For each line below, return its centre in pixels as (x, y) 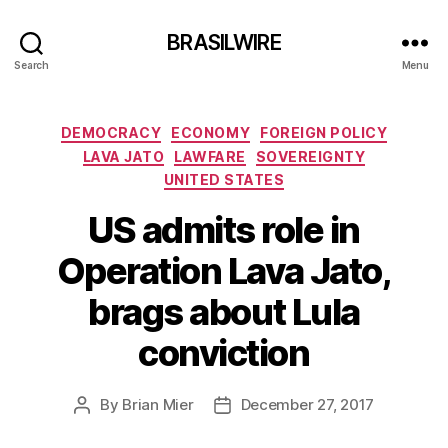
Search (31, 64)
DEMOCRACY (111, 132)
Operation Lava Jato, (224, 270)
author (104, 427)
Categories (267, 128)
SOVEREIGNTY (310, 156)
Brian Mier (158, 404)
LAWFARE (210, 156)
